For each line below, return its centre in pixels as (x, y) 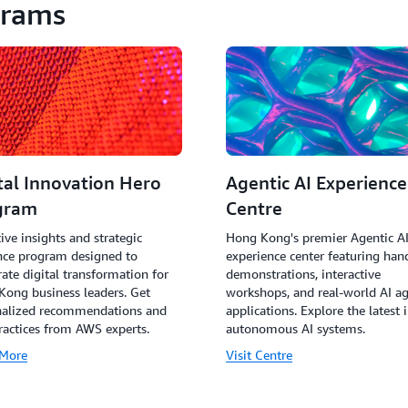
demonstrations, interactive (303, 274)
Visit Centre (259, 355)
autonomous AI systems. (296, 328)
